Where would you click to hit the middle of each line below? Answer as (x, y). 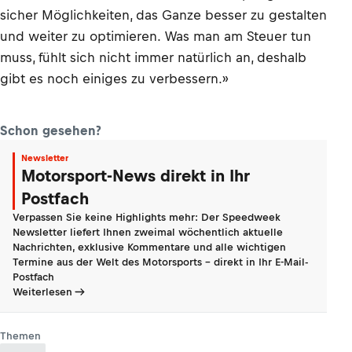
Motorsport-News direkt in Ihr (136, 176)
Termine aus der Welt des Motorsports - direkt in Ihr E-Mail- (160, 262)
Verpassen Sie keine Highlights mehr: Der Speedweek (147, 217)
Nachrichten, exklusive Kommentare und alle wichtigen (149, 247)
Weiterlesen (42, 292)
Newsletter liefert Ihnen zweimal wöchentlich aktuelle (148, 232)
